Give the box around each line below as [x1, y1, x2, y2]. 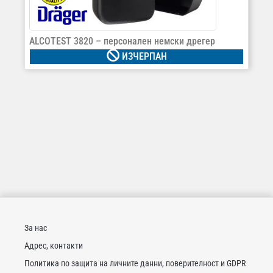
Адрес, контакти [24, 240, 83, 250]
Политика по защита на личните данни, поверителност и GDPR [24, 258, 246, 268]
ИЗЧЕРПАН [119, 50, 167, 62]
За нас [24, 222, 47, 233]
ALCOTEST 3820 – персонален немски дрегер [29, 35, 215, 47]
